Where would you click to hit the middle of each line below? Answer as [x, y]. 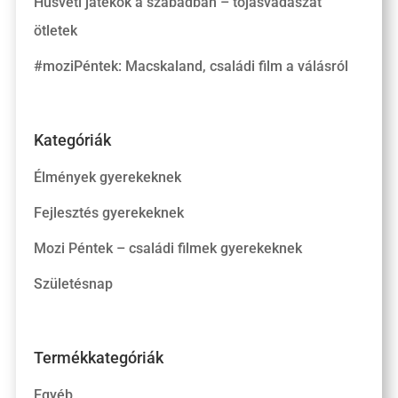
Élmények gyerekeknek [107, 178]
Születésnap [73, 284]
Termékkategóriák [98, 357]
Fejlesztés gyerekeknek [108, 213]
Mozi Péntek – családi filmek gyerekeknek [167, 249]
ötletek [55, 31]
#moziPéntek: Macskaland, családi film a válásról [191, 67]
